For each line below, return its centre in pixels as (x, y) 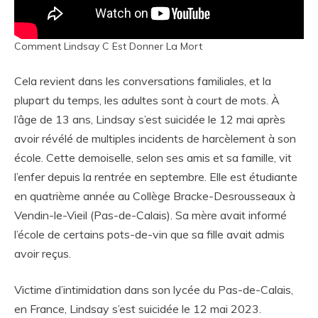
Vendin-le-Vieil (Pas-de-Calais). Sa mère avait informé (150, 215)
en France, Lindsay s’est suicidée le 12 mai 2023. (138, 309)
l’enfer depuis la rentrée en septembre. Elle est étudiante (156, 177)
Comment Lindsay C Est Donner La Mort (108, 46)
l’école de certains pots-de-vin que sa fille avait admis (149, 235)
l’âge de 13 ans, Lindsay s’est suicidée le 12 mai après (150, 120)
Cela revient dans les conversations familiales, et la (143, 81)
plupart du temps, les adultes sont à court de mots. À (147, 100)
